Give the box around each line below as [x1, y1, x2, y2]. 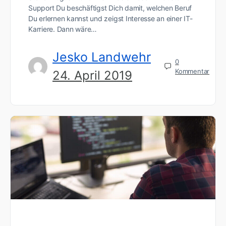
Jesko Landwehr [52, 49, 151, 65]
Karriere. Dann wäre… [28, 25, 97, 34]
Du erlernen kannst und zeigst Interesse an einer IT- [28, 14, 193, 23]
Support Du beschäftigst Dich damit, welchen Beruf [28, 4, 192, 13]
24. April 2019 [52, 68, 132, 83]
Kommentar [175, 67, 210, 75]
